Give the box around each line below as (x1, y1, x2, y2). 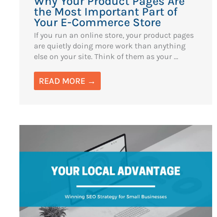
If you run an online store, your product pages (34, 30, 194, 40)
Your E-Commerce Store (34, 15, 161, 29)
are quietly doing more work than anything (34, 41, 186, 50)
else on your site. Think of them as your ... (34, 51, 178, 61)
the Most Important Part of (34, 4, 177, 18)
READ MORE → (39, 75, 96, 86)
